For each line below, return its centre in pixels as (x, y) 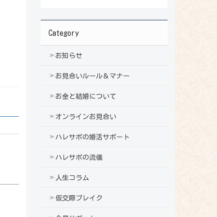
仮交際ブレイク (79, 198)
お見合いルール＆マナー (92, 76)
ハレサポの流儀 (79, 157)
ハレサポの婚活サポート (92, 137)
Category (63, 33)
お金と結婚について (85, 96)
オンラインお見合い (85, 116)
